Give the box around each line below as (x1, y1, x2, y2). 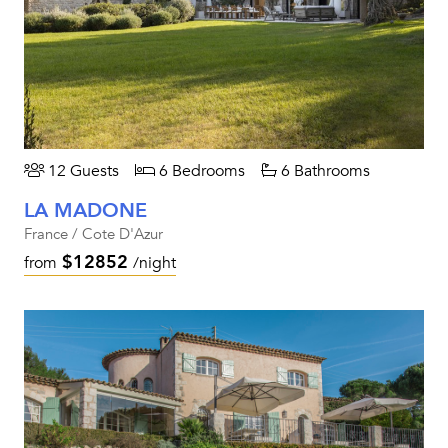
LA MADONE (24, 197, 147, 224)
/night (133, 252, 176, 274)
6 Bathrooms (277, 160, 370, 182)
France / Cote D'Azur (24, 224, 163, 244)
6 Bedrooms (155, 160, 245, 182)
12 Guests (44, 160, 119, 182)
